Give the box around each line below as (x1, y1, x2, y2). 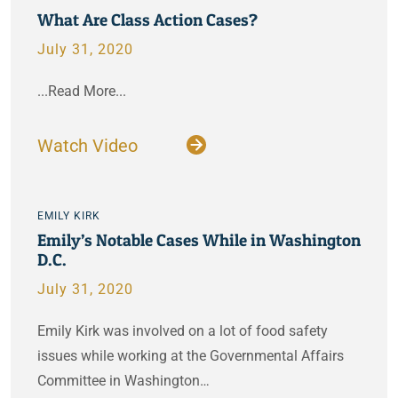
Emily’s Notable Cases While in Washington (37, 229, 361, 251)
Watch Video (37, 135, 142, 156)
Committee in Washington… (37, 372, 210, 389)
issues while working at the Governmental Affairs (37, 347, 344, 364)
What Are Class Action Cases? (37, 9, 258, 30)
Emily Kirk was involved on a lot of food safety (37, 322, 328, 339)
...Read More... (37, 83, 126, 99)
